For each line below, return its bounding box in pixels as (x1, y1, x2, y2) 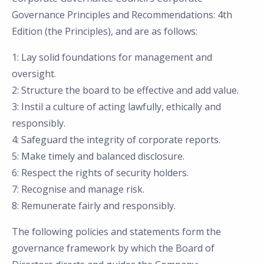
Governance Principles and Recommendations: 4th (12, 8, 232, 21)
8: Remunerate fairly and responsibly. (12, 199, 176, 212)
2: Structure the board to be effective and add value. (12, 84, 239, 97)
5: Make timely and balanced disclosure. (12, 150, 184, 163)
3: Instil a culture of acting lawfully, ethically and (12, 100, 221, 113)
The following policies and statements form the (12, 225, 221, 238)
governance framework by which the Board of (12, 242, 214, 255)
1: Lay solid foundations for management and (12, 51, 212, 64)
